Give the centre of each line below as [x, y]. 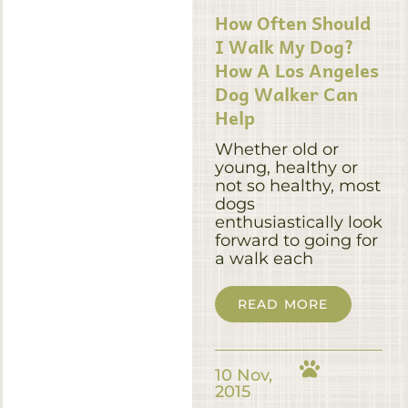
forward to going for [296, 240]
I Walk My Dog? [284, 46]
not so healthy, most [297, 185]
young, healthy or [286, 167]
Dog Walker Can [286, 93]
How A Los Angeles [296, 70]
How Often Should [292, 22]
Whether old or [276, 149]
